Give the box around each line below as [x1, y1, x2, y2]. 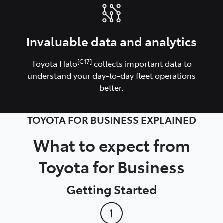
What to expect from [33, 133, 190, 156]
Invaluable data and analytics [26, 32, 197, 49]
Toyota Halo [31, 57, 77, 69]
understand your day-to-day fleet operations [27, 69, 196, 81]
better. [99, 81, 124, 93]
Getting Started [66, 180, 157, 197]
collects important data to [91, 57, 192, 69]
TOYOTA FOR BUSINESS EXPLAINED [27, 112, 196, 126]
